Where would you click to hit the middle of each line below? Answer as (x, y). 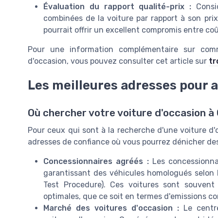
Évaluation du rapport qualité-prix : (117, 7)
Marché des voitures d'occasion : (111, 208)
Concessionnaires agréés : (96, 161)
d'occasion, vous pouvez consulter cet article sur (118, 61)
